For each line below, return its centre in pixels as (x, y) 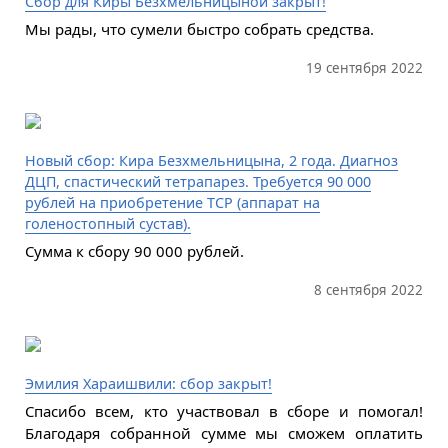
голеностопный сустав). (107, 224)
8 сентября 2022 (369, 290)
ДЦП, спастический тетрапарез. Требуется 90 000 (197, 182)
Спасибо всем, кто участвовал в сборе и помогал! (224, 410)
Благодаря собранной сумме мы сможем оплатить (224, 432)
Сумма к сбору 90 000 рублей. (134, 251)
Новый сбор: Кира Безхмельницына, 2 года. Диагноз (211, 161)
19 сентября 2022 (365, 67)
